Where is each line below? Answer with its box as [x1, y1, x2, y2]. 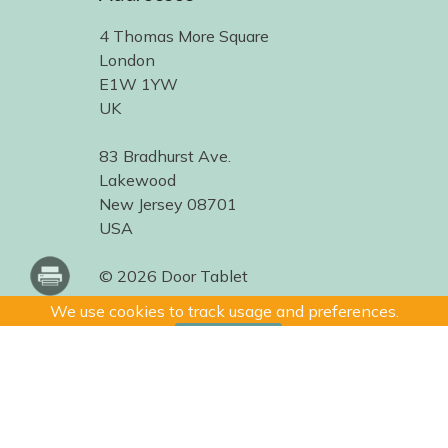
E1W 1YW [99, 74, 178, 95]
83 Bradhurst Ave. [99, 146, 231, 167]
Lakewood [99, 170, 176, 191]
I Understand [180, 325, 276, 345]
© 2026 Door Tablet [99, 266, 248, 287]
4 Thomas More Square [99, 26, 269, 47]
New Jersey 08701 [99, 194, 237, 215]
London [99, 50, 155, 71]
